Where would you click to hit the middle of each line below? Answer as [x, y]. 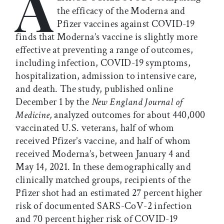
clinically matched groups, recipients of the [103, 180]
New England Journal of [137, 102]
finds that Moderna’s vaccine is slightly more [107, 37]
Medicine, [34, 115]
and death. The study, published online [94, 89]
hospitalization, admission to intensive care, [106, 76]
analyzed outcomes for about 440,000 [128, 115]
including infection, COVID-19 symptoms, [103, 63]
